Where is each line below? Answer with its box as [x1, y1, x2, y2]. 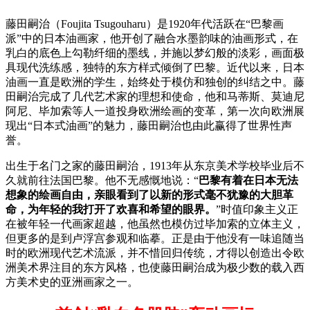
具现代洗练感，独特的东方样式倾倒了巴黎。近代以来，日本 [6, 62, 304, 74]
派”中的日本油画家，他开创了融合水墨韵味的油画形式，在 [6, 33, 298, 45]
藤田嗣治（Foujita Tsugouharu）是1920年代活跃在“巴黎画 [6, 18, 284, 30]
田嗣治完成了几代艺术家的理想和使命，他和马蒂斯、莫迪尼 [6, 91, 304, 103]
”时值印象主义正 [216, 203, 298, 216]
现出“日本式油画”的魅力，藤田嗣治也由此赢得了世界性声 [6, 120, 292, 132]
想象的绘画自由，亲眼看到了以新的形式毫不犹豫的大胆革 [6, 189, 293, 201]
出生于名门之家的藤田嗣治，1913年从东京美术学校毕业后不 [6, 160, 304, 172]
